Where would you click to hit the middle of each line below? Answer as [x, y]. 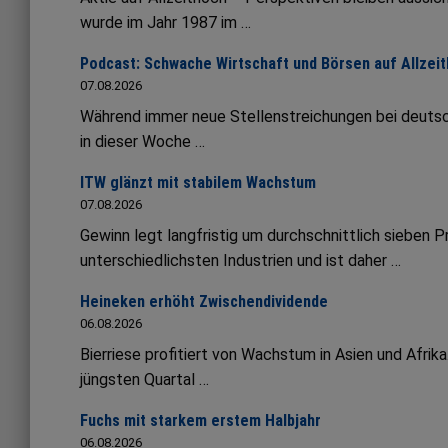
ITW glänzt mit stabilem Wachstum [198, 183]
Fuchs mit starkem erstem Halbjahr [200, 421]
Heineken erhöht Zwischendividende [204, 302]
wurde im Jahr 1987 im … [165, 23]
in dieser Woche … [142, 142]
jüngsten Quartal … [144, 380]
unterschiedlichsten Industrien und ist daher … [240, 261]
